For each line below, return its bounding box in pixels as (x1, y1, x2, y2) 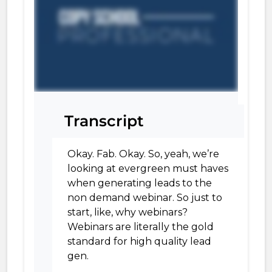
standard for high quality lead (67, 236, 211, 247)
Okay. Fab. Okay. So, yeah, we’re (67, 148, 219, 160)
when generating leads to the (67, 177, 212, 189)
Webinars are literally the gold (67, 221, 214, 233)
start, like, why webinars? (67, 206, 188, 218)
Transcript (64, 112, 144, 130)
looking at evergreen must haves (67, 163, 228, 174)
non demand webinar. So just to (67, 192, 222, 203)
